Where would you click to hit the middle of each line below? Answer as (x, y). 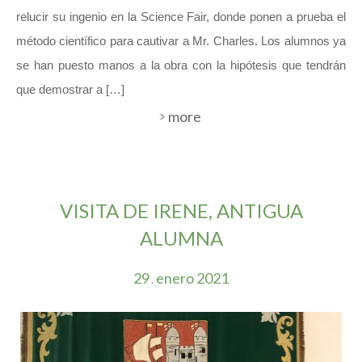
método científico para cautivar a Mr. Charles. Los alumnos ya (181, 41)
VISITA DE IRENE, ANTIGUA (181, 211)
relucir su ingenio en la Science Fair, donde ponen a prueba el (181, 17)
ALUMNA (181, 238)
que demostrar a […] (70, 90)
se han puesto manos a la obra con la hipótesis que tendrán (181, 65)
